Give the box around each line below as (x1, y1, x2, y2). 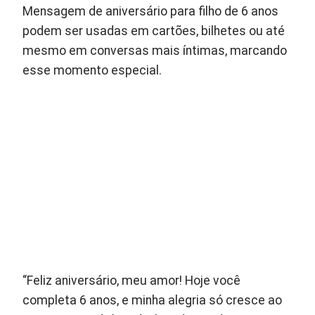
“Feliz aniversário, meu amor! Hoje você (22, 273, 241, 288)
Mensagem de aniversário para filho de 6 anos (22, 4, 279, 18)
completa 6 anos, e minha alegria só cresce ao (22, 292, 283, 307)
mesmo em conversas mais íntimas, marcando (22, 44, 288, 58)
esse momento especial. (22, 63, 162, 77)
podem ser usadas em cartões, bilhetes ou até (22, 24, 285, 38)
